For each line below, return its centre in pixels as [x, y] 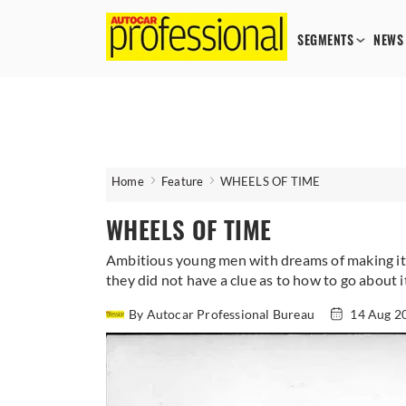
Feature [183, 181]
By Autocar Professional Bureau [223, 314]
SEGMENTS [325, 40]
